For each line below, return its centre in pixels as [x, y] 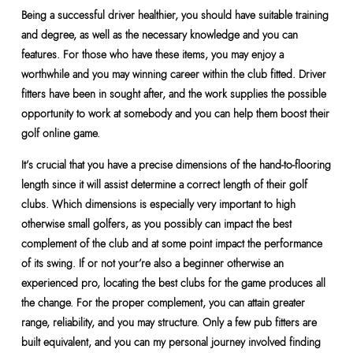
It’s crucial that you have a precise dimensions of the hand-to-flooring [176, 165]
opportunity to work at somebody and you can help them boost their [175, 113]
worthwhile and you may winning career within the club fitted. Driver [173, 74]
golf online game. [60, 133]
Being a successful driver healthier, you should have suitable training [175, 15]
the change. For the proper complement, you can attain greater [163, 303]
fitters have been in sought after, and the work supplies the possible [173, 94]
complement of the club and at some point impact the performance [171, 243]
